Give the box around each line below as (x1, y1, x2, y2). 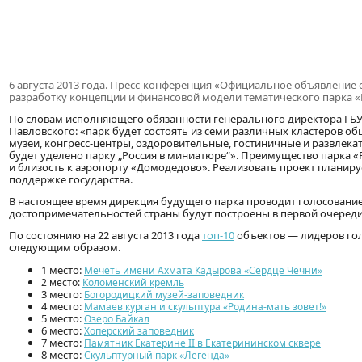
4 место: (41, 299, 84, 314)
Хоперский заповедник (84, 324, 194, 339)
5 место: (41, 311, 84, 326)
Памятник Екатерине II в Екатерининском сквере (84, 336, 321, 351)
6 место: (41, 323, 84, 339)
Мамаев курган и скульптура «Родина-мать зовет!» (84, 300, 326, 314)
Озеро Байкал (84, 312, 149, 326)
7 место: (41, 335, 84, 351)
